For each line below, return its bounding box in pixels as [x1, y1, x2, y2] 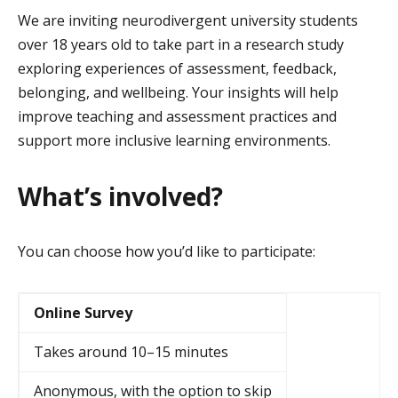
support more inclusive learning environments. [18, 131, 330, 151]
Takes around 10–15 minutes [34, 342, 228, 362]
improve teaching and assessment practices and [18, 107, 337, 127]
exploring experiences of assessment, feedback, [18, 59, 337, 79]
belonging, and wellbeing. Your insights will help [18, 83, 338, 103]
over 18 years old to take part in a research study [18, 35, 344, 55]
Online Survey [34, 303, 132, 323]
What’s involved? [18, 179, 223, 214]
